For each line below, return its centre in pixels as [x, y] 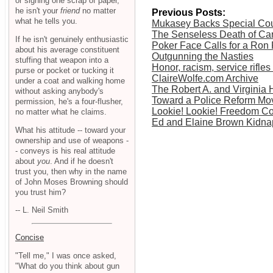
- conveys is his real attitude [65, 151]
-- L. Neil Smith [42, 210]
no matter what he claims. [61, 112]
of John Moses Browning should [72, 182]
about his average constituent [67, 49]
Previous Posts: [189, 13]
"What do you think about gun [67, 266]
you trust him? [41, 192]
